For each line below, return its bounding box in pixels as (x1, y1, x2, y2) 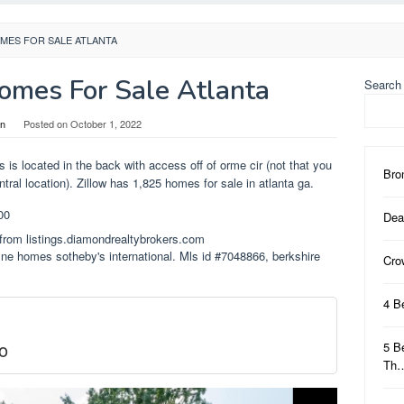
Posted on (23, 116, 70, 131)
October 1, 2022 (70, 116, 142, 131)
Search (364, 76, 401, 93)
